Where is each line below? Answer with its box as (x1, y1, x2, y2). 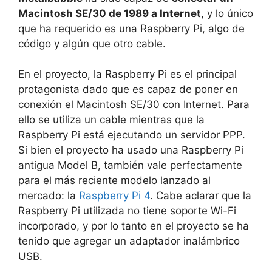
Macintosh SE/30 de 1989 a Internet (18, 7, 201, 19)
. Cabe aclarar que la (150, 189, 251, 202)
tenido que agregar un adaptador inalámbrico (18, 235, 240, 247)
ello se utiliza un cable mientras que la (18, 114, 205, 126)
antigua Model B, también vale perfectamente (18, 159, 242, 171)
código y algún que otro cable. (18, 37, 166, 50)
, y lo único (201, 7, 253, 19)
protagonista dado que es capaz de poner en (18, 83, 238, 95)
